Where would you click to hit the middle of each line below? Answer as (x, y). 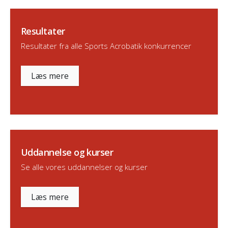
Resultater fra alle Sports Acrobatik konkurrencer (106, 46)
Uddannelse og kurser (67, 152)
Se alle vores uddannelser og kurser (84, 167)
